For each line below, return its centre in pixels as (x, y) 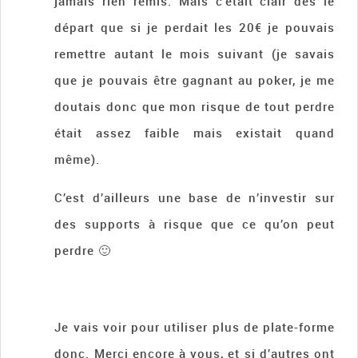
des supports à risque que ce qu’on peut (195, 224)
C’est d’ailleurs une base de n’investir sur (195, 198)
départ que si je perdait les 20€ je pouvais (195, 28)
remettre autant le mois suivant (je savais (195, 54)
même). (78, 159)
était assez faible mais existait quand (195, 133)
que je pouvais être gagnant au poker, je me (195, 80)
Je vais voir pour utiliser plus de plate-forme (195, 327)
